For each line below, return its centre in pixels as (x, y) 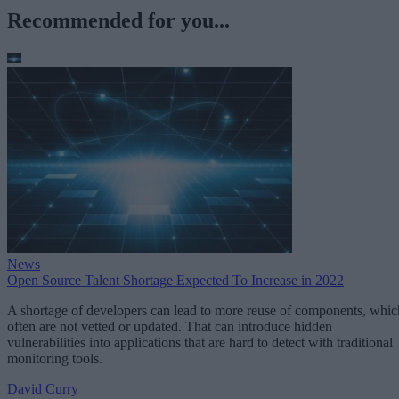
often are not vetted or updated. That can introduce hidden (170, 327)
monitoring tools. (55, 359)
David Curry (43, 389)
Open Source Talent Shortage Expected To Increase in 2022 (175, 281)
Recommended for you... (118, 21)
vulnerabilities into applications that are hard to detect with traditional (200, 343)
